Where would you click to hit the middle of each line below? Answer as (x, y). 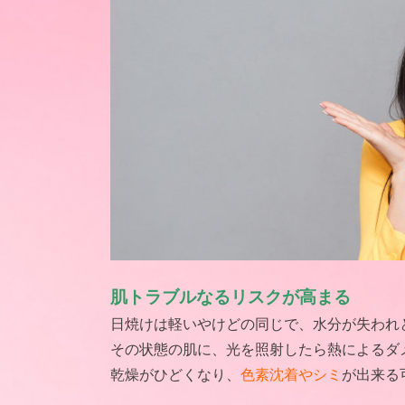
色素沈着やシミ (291, 374)
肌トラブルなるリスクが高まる (231, 297)
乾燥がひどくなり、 (175, 374)
